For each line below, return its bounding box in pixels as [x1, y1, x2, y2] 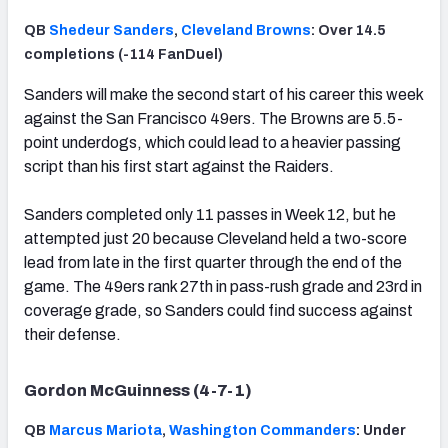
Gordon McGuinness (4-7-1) [24, 382, 252, 400]
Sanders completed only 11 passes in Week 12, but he [24, 206, 396, 224]
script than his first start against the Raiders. [24, 158, 334, 176]
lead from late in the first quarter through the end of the [24, 254, 402, 272]
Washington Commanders [169, 423, 356, 439]
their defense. [24, 326, 121, 344]
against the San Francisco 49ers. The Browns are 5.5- [24, 110, 403, 128]
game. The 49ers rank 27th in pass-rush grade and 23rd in [24, 278, 422, 296]
